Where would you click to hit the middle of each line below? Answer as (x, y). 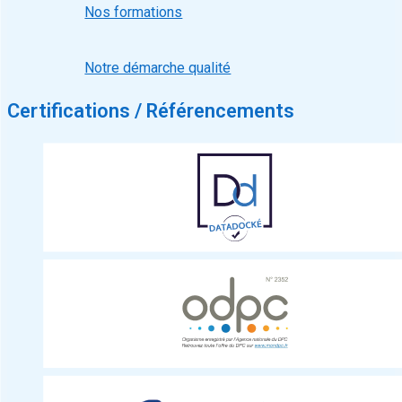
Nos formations (134, 12)
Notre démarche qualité (158, 68)
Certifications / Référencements (151, 111)
